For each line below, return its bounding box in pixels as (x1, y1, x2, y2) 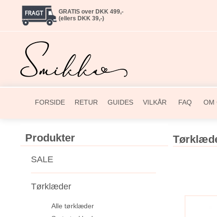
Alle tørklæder (51, 201, 94, 210)
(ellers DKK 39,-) (58, 15, 104, 22)
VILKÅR (143, 98, 167, 106)
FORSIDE (35, 98, 65, 106)
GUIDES (108, 98, 133, 106)
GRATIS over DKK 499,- (58, 8, 124, 15)
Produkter (25, 131, 75, 144)
